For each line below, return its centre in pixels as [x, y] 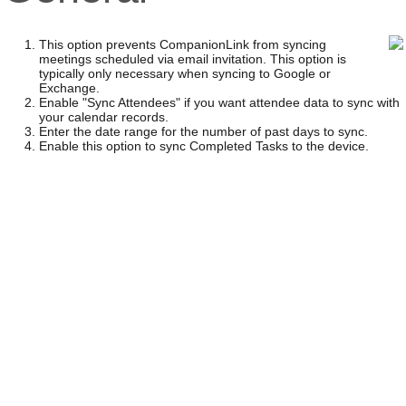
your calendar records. [103, 117]
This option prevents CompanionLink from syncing [182, 44]
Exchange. [69, 88]
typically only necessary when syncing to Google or [184, 73]
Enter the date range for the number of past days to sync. [203, 131]
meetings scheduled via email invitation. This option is [192, 59]
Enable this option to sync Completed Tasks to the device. [203, 146]
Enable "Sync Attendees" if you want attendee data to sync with [219, 102]
